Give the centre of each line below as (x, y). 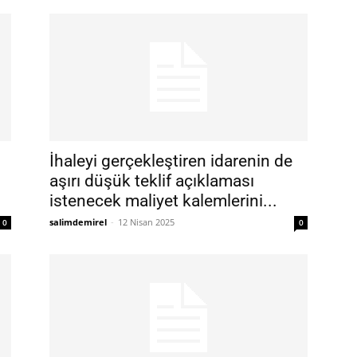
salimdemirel (78, 222)
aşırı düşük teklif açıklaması (152, 181)
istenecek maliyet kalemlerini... (163, 201)
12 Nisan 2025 (146, 222)
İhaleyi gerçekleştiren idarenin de (171, 161)
